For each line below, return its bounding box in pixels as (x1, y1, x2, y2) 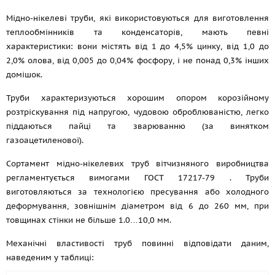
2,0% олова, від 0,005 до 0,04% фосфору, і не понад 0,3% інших (6, 55, 269, 66)
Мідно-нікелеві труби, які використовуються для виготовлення (6, 13, 269, 23)
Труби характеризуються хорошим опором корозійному (6, 93, 269, 103)
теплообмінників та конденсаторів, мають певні (6, 27, 269, 37)
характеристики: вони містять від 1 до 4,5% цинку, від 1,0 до (6, 41, 269, 52)
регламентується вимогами (6, 172, 144, 183)
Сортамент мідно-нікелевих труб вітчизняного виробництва (6, 158, 269, 169)
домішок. (6, 69, 42, 80)
